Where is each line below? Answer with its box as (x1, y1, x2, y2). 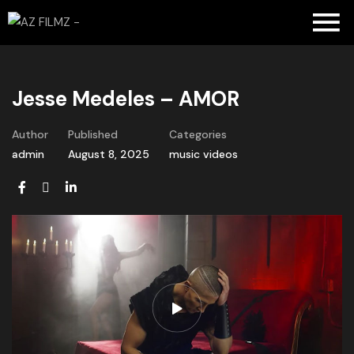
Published (68, 127, 118, 141)
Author (12, 127, 48, 141)
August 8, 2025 (68, 147, 149, 161)
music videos (169, 147, 238, 161)
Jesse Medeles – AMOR (12, 85, 239, 112)
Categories (169, 127, 227, 141)
